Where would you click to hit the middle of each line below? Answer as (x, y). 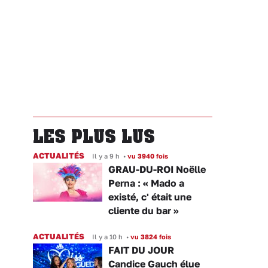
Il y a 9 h (106, 156)
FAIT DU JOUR (141, 250)
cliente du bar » (144, 210)
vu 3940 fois (147, 156)
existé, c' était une (150, 197)
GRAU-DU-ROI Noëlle (157, 169)
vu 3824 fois (150, 236)
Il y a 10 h (107, 236)
